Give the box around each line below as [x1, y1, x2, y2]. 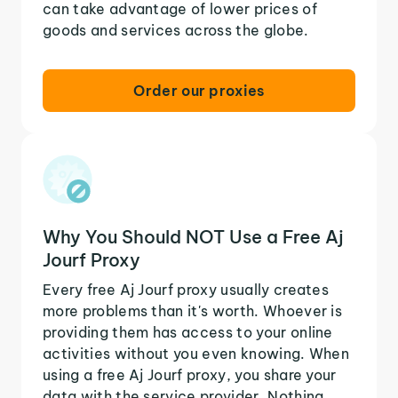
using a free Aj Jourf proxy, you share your [43, 365, 337, 384]
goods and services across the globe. [43, 20, 309, 39]
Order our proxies [133, 81, 265, 99]
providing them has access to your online [43, 322, 333, 341]
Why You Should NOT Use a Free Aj [43, 225, 344, 248]
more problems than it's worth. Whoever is [43, 301, 343, 320]
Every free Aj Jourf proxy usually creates [43, 280, 330, 298]
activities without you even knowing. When [43, 344, 350, 362]
